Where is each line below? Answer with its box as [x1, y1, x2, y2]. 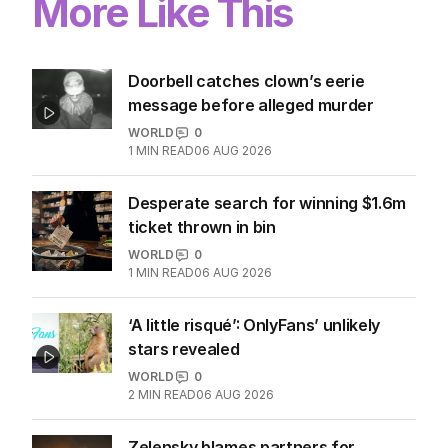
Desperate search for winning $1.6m [128, 193, 407, 214]
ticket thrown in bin [128, 217, 276, 238]
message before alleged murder [128, 95, 374, 116]
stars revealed [128, 339, 240, 360]
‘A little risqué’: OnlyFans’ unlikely [128, 315, 381, 336]
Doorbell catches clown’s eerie [128, 71, 365, 92]
